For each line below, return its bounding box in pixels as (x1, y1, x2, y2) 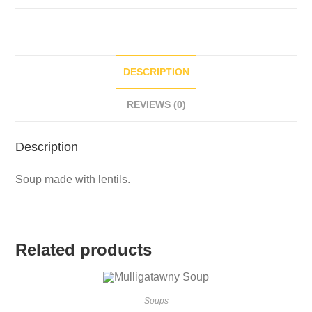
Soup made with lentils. (15, 173, 131, 185)
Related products (15, 240, 153, 259)
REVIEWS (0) (126, 98, 186, 110)
